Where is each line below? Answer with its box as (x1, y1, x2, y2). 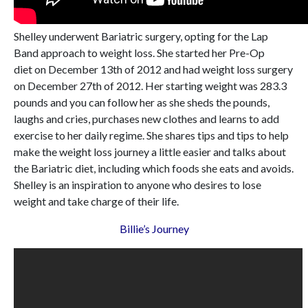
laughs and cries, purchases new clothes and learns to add (14, 112, 279, 126)
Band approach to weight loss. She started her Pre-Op (14, 46, 265, 60)
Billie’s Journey (119, 222, 189, 236)
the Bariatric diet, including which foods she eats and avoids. (14, 162, 294, 175)
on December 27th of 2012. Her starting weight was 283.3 (14, 79, 287, 93)
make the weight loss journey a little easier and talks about (14, 145, 286, 159)
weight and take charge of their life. (14, 195, 179, 208)
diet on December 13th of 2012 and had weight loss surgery (14, 63, 293, 76)
